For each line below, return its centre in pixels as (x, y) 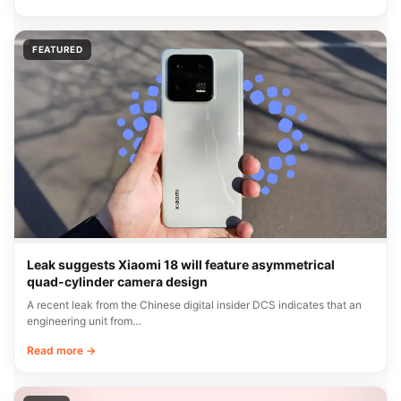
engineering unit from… (84, 321)
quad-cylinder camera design (117, 282)
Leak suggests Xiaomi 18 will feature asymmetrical (181, 265)
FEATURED (57, 49)
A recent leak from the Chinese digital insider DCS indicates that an (194, 305)
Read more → (61, 351)
